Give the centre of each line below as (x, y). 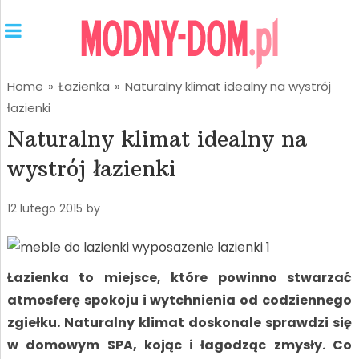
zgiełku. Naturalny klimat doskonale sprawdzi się (179, 323)
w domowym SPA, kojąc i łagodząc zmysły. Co (179, 345)
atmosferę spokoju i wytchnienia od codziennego (179, 300)
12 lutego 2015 (44, 208)
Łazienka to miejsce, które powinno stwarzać (179, 278)
